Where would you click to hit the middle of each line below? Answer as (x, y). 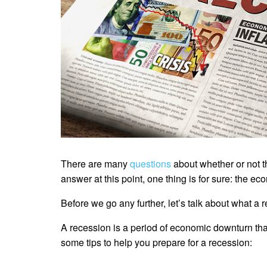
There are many (95, 163)
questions (150, 163)
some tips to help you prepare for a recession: (156, 242)
